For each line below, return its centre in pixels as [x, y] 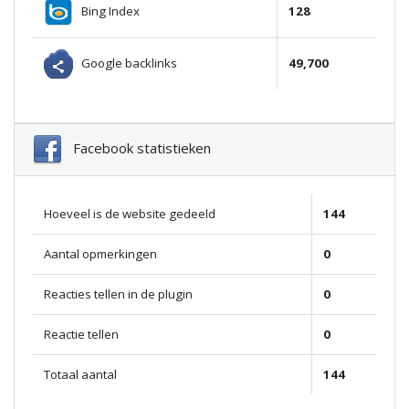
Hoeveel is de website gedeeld [130, 214]
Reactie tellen [81, 335]
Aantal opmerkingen [100, 254]
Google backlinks [125, 63]
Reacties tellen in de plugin [118, 294]
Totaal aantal [80, 375]
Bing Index [106, 10]
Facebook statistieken [136, 148]
